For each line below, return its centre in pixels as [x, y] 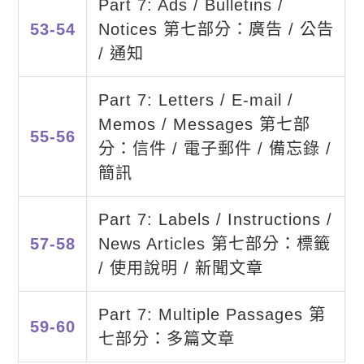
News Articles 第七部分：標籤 [214, 244]
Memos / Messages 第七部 [204, 125]
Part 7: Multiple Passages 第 [212, 315]
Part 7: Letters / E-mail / [195, 100]
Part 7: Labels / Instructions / [215, 220]
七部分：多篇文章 [166, 339]
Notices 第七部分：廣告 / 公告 [216, 30]
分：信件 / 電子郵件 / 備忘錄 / [214, 149]
